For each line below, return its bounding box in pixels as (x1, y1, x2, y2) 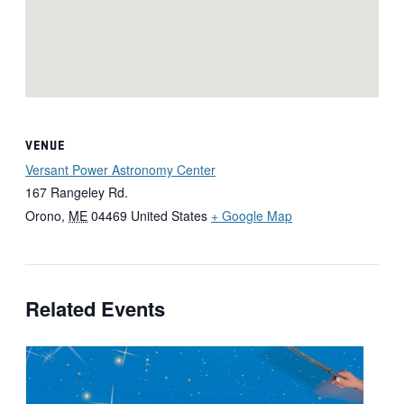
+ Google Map (211, 206, 292, 225)
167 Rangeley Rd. (25, 182, 128, 201)
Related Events (25, 293, 165, 323)
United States (131, 206, 207, 225)
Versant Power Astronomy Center (25, 160, 216, 179)
